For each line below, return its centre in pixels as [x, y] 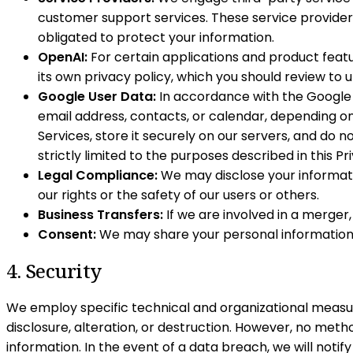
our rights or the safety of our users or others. [178, 195]
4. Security [54, 270]
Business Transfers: [100, 214]
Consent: [67, 234]
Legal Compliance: [98, 175]
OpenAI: [63, 57]
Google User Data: [97, 96]
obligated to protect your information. [156, 37]
